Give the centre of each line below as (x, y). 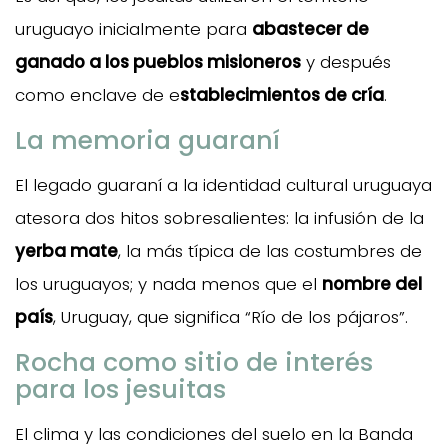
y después (346, 61)
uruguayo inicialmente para (133, 28)
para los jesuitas (120, 389)
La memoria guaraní (147, 140)
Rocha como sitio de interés (194, 362)
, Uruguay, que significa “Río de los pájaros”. (230, 316)
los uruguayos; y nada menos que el (168, 283)
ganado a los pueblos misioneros (158, 61)
